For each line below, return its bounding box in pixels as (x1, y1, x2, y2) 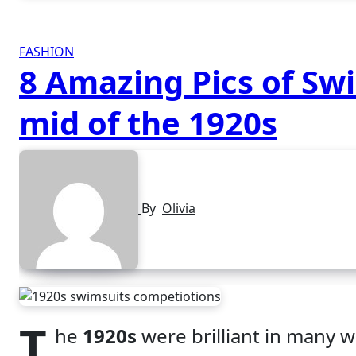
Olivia (162, 199, 195, 218)
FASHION (19, 43, 74, 60)
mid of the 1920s (19, 101, 277, 145)
